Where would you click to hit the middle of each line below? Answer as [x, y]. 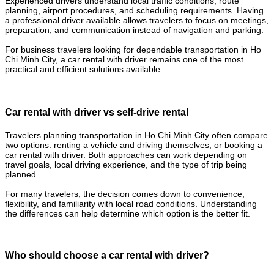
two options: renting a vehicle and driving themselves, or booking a [134, 145]
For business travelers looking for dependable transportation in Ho [133, 49]
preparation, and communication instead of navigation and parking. [134, 30]
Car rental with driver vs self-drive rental [97, 112]
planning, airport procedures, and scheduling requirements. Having [134, 10]
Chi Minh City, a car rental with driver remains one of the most [124, 59]
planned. [22, 174]
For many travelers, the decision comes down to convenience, [125, 194]
